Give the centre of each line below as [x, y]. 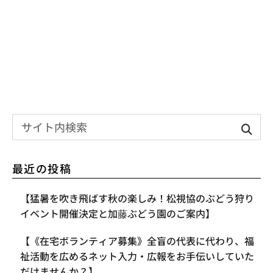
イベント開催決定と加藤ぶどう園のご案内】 [118, 213]
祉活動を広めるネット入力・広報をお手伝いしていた [137, 256]
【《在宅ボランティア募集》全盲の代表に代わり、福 [137, 240]
